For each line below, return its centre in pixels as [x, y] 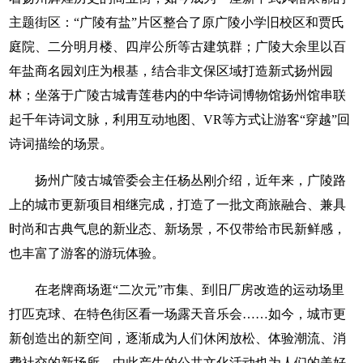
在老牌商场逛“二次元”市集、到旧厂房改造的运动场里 [190, 290]
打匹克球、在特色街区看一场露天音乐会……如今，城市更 [178, 314]
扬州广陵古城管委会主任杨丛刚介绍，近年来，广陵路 [191, 180]
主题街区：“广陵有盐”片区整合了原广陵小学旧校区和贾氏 [177, 22]
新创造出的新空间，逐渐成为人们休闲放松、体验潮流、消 [178, 338]
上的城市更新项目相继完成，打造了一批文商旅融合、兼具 [178, 205]
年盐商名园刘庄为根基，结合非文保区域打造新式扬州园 [171, 71]
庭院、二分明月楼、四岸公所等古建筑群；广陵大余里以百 [178, 47]
